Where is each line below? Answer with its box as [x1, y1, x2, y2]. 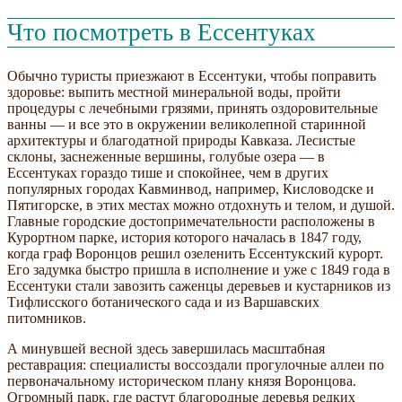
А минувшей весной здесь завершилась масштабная [7, 340, 325, 356]
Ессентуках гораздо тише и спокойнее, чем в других [7, 164, 328, 180]
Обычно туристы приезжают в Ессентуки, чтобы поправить [7, 67, 376, 83]
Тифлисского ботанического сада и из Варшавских [7, 293, 319, 310]
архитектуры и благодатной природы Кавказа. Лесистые [7, 132, 355, 148]
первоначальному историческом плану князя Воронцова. [7, 372, 356, 389]
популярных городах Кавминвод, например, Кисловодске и [7, 180, 374, 197]
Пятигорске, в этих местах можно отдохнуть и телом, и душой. [7, 197, 395, 213]
